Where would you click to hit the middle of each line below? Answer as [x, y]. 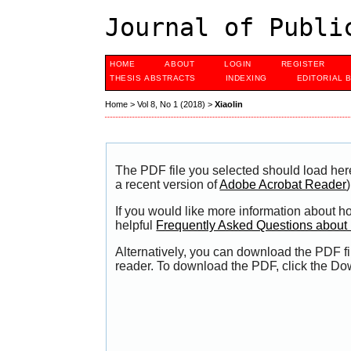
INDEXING [246, 78]
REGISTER [303, 64]
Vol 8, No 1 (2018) [172, 105]
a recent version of [168, 185]
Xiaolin [229, 105]
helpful [136, 226]
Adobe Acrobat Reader [283, 185]
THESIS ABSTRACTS [153, 78]
